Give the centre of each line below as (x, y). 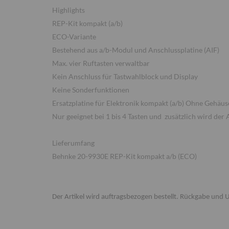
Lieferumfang (73, 143)
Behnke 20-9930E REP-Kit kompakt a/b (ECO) (124, 156)
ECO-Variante (74, 37)
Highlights (68, 10)
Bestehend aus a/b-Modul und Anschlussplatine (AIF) (136, 50)
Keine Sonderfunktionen (91, 90)
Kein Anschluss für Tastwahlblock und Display (125, 76)
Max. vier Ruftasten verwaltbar (101, 63)
